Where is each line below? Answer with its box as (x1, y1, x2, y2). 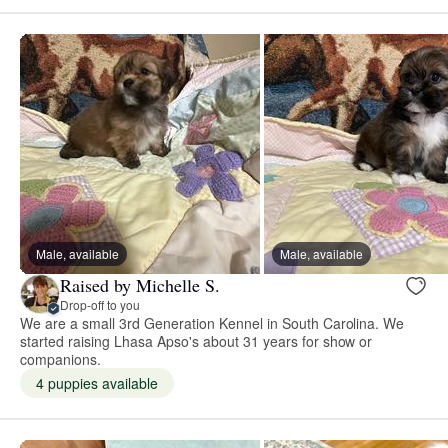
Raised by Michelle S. (60, 273, 220, 298)
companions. (20, 348, 101, 369)
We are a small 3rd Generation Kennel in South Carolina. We (20, 312, 405, 333)
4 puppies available (36, 372, 158, 393)
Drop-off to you (60, 296, 140, 314)
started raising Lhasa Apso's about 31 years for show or (20, 330, 373, 351)
